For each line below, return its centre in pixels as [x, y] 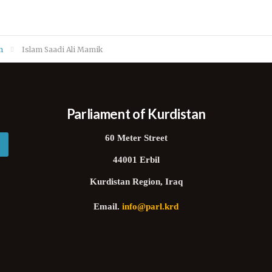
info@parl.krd [150, 207]
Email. [108, 207]
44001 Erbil [136, 161]
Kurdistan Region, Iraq [136, 182]
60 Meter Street [136, 139]
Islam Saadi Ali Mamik [62, 49]
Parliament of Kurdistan [136, 114]
